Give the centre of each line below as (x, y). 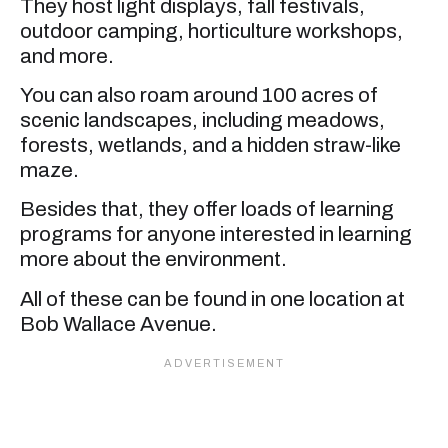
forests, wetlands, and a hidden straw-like (210, 145)
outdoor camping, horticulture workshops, (211, 30)
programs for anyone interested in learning (216, 234)
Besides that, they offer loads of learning (207, 209)
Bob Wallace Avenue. (118, 323)
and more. (67, 55)
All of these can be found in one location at (212, 298)
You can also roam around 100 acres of (199, 95)
